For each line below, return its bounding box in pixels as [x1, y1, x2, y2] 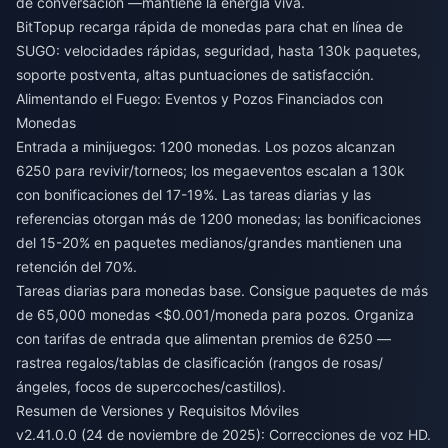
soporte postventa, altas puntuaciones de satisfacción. [16, 65, 374, 83]
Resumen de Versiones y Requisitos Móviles [16, 401, 299, 419]
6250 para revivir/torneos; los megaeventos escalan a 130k [16, 161, 405, 179]
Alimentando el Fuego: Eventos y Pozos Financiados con [16, 89, 383, 107]
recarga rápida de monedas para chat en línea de [79, 17, 403, 35]
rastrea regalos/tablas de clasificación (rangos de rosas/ [16, 353, 383, 371]
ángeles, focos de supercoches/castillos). [16, 377, 286, 395]
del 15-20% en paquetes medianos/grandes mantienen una [16, 233, 402, 251]
